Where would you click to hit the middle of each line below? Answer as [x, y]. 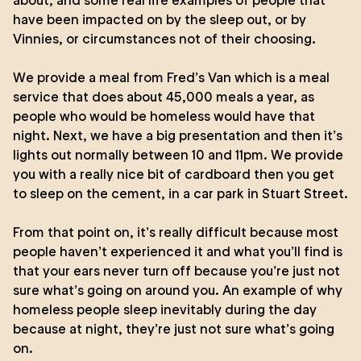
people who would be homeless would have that [164, 116]
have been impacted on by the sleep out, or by [160, 19]
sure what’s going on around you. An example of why [178, 290]
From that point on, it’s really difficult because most [176, 232]
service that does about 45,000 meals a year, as [164, 97]
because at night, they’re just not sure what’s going [174, 329]
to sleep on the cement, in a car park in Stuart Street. [180, 193]
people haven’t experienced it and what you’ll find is [178, 251]
